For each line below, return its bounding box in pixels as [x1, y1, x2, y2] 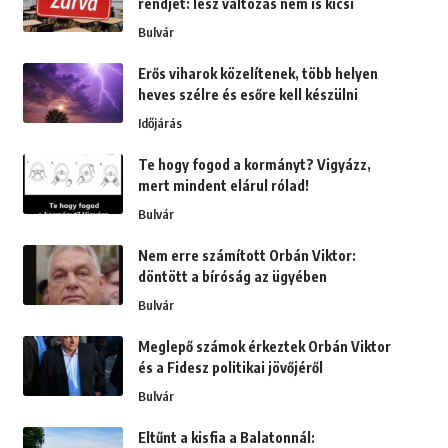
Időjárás [137, 115, 182, 132]
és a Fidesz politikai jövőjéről [137, 359, 323, 377]
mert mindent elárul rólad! [137, 177, 309, 195]
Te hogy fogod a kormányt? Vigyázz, [137, 156, 371, 174]
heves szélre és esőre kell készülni [137, 86, 358, 104]
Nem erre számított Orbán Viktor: [137, 247, 356, 265]
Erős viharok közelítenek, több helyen [137, 65, 378, 83]
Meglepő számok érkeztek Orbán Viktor [137, 338, 391, 356]
